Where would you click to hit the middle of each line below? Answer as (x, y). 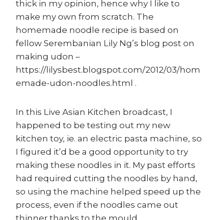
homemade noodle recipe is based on (97, 30)
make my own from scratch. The (85, 17)
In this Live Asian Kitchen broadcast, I (94, 112)
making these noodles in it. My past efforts (106, 165)
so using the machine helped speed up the (108, 192)
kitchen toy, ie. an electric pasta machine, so (109, 139)
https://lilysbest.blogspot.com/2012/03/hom (108, 70)
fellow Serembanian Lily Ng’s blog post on (105, 43)
